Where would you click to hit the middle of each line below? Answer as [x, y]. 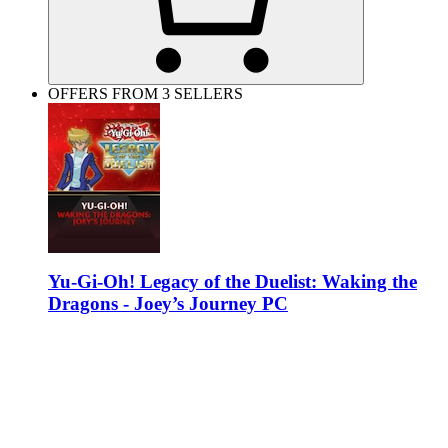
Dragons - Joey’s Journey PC [168, 304]
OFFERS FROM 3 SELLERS [145, 93]
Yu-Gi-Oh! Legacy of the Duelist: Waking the [232, 282]
